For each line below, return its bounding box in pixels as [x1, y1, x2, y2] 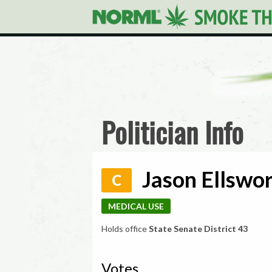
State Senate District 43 [149, 223, 248, 234]
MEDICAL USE [108, 201, 164, 211]
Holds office [101, 223, 149, 234]
